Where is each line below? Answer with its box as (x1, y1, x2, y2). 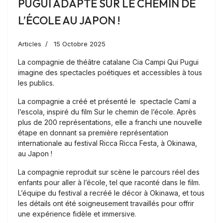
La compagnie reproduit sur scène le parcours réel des (18, 168, 200, 177)
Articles (18, 40, 41, 48)
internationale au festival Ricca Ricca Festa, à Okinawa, (18, 139, 197, 148)
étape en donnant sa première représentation (18, 128, 168, 137)
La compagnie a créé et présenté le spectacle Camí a (18, 97, 196, 106)
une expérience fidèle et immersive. (18, 210, 136, 219)
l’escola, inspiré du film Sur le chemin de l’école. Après (18, 108, 196, 116)
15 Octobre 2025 (54, 40, 106, 48)
